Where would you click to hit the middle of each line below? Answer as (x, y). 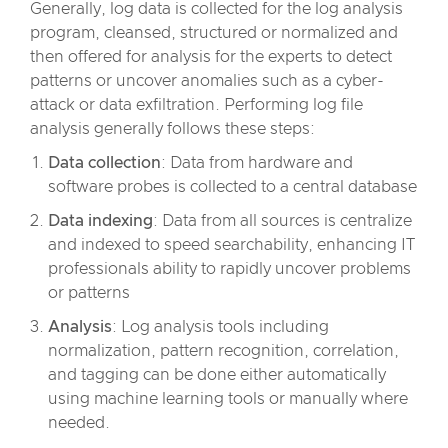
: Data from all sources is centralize (282, 221)
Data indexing (100, 221)
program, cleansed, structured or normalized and (214, 33)
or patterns (89, 293)
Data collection (104, 163)
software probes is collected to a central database (232, 187)
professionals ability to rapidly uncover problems (229, 269)
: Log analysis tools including (220, 327)
